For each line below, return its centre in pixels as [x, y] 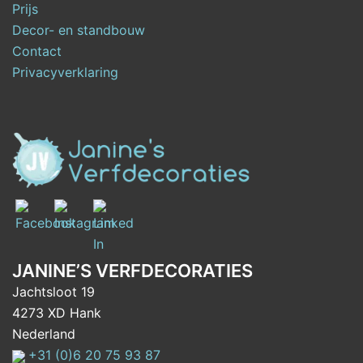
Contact [37, 51]
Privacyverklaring [65, 73]
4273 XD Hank [57, 313]
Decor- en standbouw [79, 30]
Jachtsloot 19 [53, 292]
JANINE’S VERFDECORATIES [132, 271]
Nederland [44, 334]
